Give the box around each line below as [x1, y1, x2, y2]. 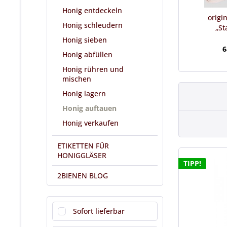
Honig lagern [62, 89, 106, 98]
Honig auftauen [62, 103, 117, 113]
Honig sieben [62, 35, 107, 45]
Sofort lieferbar [73, 206, 125, 216]
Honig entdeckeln [62, 6, 122, 15]
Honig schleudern [62, 20, 123, 30]
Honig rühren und [62, 64, 124, 74]
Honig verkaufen [62, 118, 119, 128]
